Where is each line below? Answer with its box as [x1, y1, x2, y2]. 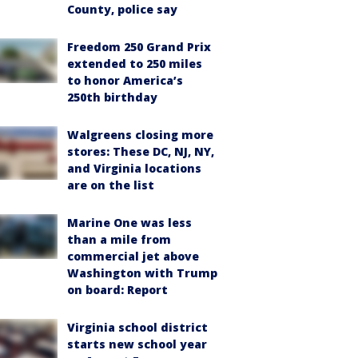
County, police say [67, 2, 177, 17]
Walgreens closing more [67, 127, 213, 142]
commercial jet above [67, 249, 199, 264]
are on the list [67, 177, 154, 193]
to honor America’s [67, 73, 183, 88]
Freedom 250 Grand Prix [67, 39, 211, 54]
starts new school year [67, 336, 207, 352]
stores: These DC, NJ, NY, [67, 144, 214, 159]
